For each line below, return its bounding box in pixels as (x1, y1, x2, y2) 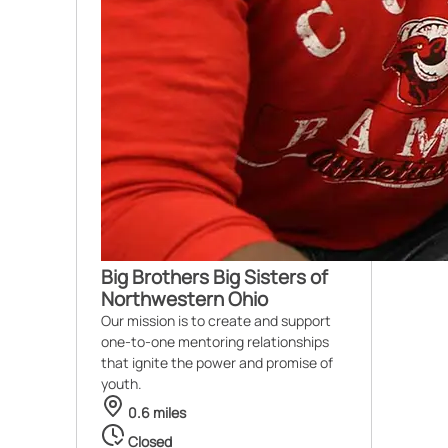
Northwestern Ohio (101, 286, 268, 312)
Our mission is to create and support (101, 311, 331, 330)
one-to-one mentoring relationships (101, 332, 329, 351)
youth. (101, 374, 142, 393)
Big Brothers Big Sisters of (101, 264, 328, 290)
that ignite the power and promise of (101, 353, 333, 372)
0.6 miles (125, 403, 186, 422)
